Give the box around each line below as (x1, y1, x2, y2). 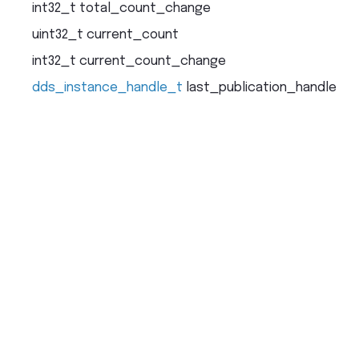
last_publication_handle (186, 80, 337, 95)
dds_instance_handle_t (32, 80, 183, 95)
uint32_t (32, 27, 83, 42)
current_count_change (79, 54, 226, 68)
